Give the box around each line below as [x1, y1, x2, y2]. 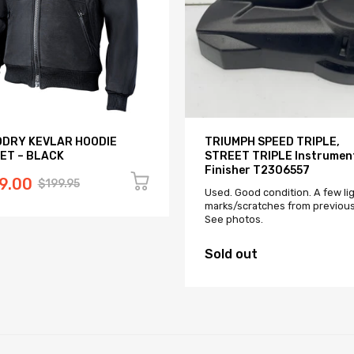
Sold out [205, 246, 258, 262]
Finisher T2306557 [205, 163, 310, 177]
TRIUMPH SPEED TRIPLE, [205, 134, 340, 149]
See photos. [205, 213, 263, 225]
